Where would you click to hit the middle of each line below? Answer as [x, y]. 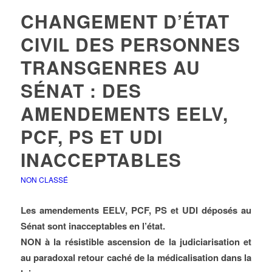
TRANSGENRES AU [110, 67]
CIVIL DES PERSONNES [130, 44]
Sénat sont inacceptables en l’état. [93, 226]
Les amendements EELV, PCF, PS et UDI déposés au [136, 210]
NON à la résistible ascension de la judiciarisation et [136, 242]
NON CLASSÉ [44, 179]
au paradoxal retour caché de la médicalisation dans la [136, 257]
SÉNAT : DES [81, 90]
